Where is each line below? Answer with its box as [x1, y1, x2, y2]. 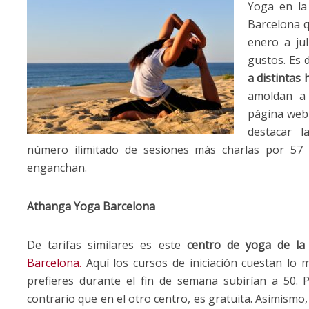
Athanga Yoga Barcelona [27, 198, 155, 214]
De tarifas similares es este [27, 237, 187, 252]
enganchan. [27, 159, 87, 175]
